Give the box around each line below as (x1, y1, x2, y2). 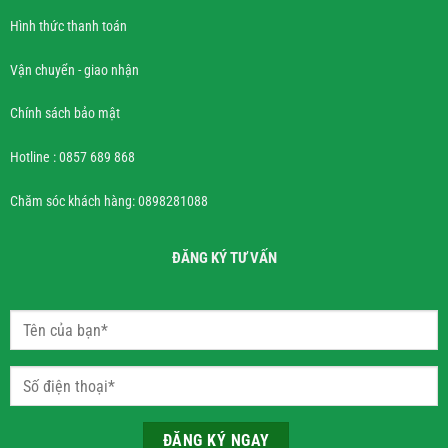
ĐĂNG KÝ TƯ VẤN (171, 249, 277, 268)
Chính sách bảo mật (9, 105, 120, 123)
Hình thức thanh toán (9, 17, 127, 35)
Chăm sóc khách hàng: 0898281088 (9, 192, 208, 210)
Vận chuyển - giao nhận (9, 61, 139, 79)
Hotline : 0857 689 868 (9, 149, 135, 167)
